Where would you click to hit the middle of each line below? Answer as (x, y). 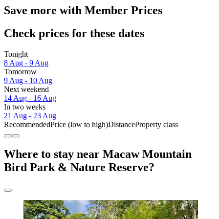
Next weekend (26, 89)
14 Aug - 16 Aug (30, 98)
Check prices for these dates (74, 33)
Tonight (16, 54)
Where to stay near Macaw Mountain (98, 154)
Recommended (27, 124)
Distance (121, 124)
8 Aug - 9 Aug (26, 63)
